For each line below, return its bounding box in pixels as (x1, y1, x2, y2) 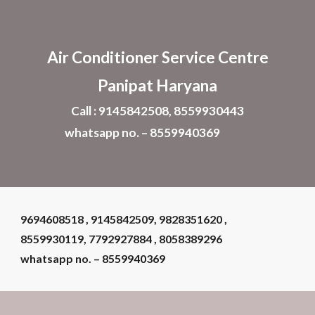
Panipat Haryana (98, 76, 217, 95)
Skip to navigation (216, 20, 304, 32)
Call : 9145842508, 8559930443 (71, 103, 244, 118)
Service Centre (161, 48, 269, 67)
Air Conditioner (46, 48, 162, 67)
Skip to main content (11, 20, 111, 32)
